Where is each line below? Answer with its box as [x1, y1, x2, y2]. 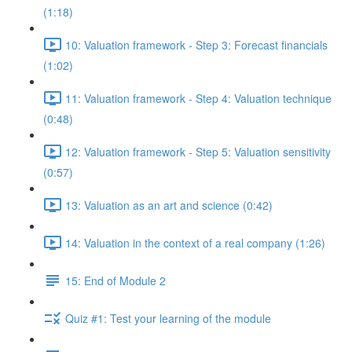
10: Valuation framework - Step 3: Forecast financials [65, 36, 328, 53]
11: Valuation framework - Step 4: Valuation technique [65, 90, 332, 106]
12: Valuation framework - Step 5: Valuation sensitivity [65, 143, 331, 159]
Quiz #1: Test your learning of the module [65, 310, 271, 326]
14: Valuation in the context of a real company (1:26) [65, 234, 325, 251]
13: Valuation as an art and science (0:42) [65, 196, 273, 213]
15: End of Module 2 [65, 272, 166, 288]
